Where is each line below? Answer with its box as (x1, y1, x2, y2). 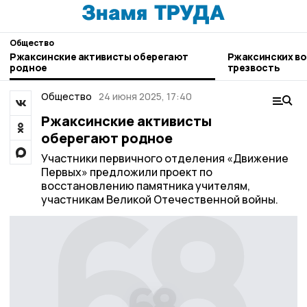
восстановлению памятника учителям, (40, 178, 250, 193)
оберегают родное (40, 129, 173, 147)
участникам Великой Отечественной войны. (40, 192, 278, 207)
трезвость (227, 60, 280, 74)
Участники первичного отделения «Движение (40, 151, 288, 166)
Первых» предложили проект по (40, 164, 212, 180)
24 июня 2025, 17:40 (99, 90, 192, 103)
